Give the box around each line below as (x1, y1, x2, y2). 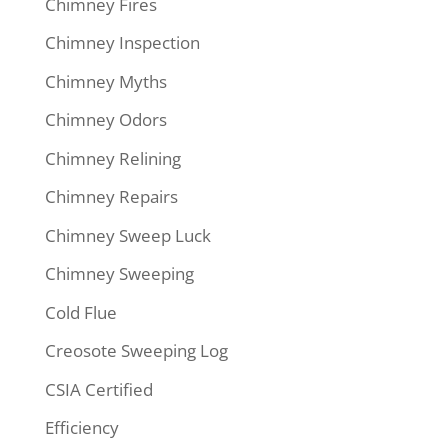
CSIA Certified (44, 377, 153, 401)
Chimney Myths (44, 69, 167, 93)
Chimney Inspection (44, 31, 200, 54)
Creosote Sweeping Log (44, 339, 228, 362)
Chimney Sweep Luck (44, 223, 211, 247)
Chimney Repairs (44, 185, 178, 208)
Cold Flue (44, 300, 117, 324)
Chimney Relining (44, 146, 181, 170)
